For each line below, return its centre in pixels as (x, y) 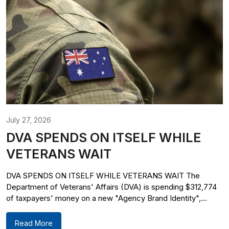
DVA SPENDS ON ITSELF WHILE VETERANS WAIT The (103, 176)
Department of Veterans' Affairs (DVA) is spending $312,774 (111, 187)
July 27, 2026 (29, 120)
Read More (34, 223)
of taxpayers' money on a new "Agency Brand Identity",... (107, 198)
